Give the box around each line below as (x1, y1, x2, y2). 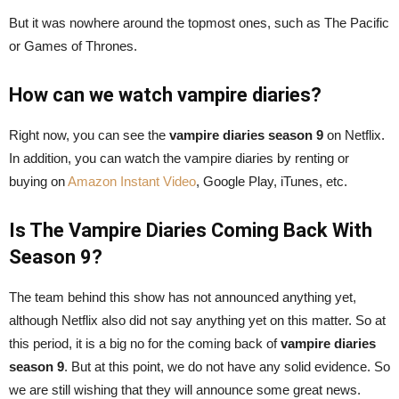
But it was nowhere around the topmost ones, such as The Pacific (9, 14, 389, 30)
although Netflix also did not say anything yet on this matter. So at (9, 312, 386, 328)
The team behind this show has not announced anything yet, (9, 289, 356, 305)
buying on (9, 173, 68, 189)
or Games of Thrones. (9, 37, 137, 53)
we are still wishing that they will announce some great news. (9, 381, 361, 397)
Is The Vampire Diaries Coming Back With (9, 218, 372, 241)
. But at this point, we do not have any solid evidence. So (64, 358, 390, 374)
